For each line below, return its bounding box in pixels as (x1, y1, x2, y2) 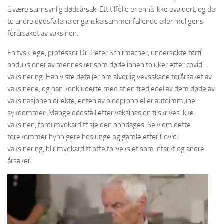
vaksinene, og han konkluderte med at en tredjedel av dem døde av (7, 84, 215, 93)
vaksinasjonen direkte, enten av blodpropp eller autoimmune (7, 96, 195, 105)
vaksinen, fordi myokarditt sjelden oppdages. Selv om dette (7, 120, 191, 129)
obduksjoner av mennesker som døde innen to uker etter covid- (7, 60, 206, 69)
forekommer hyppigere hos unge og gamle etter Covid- (7, 132, 180, 141)
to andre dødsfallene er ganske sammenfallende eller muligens (7, 17, 203, 26)
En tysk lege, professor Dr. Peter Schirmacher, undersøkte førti (7, 48, 201, 57)
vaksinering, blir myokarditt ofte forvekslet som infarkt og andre (7, 144, 204, 153)
